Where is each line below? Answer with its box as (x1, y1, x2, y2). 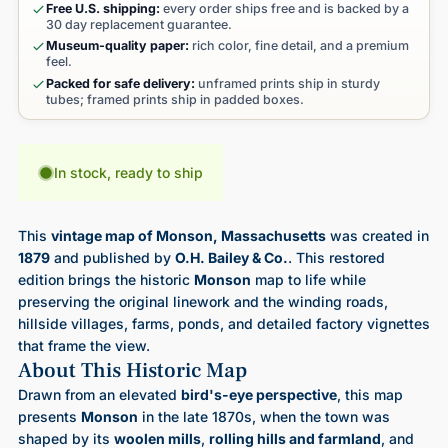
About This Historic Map (17, 357, 247, 385)
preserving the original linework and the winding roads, (17, 293, 388, 311)
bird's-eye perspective (180, 386, 337, 404)
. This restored (287, 249, 385, 267)
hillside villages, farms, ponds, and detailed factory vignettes (17, 315, 430, 333)
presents (17, 408, 81, 426)
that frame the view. (17, 337, 150, 355)
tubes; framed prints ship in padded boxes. (45, 91, 304, 107)
